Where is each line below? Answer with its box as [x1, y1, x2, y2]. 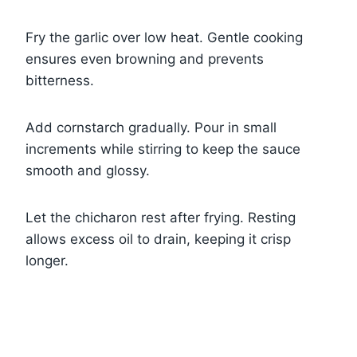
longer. [25, 253, 69, 269]
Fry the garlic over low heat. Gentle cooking [25, 29, 303, 46]
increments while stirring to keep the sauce [25, 141, 300, 158]
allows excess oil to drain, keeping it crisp [25, 231, 291, 248]
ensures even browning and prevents [25, 51, 264, 68]
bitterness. [25, 73, 94, 89]
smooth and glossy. [25, 163, 150, 179]
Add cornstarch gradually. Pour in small [25, 120, 277, 136]
